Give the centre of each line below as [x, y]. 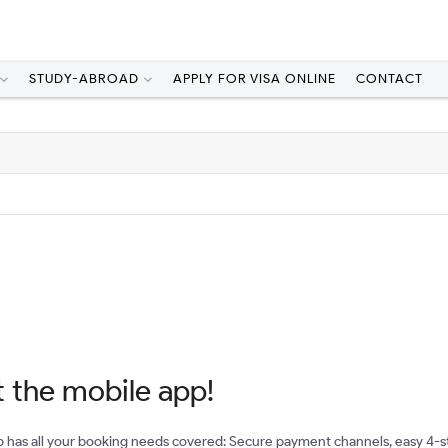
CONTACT [389, 78]
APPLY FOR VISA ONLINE [254, 78]
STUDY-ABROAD [84, 78]
